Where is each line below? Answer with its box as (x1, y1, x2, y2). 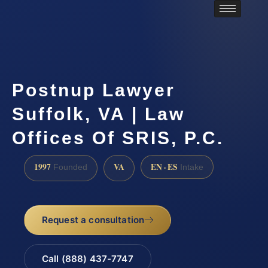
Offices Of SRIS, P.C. (12, 128, 224, 148)
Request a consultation (41, 214, 145, 226)
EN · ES (151, 160, 178, 173)
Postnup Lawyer (12, 80, 175, 100)
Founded (51, 162, 87, 172)
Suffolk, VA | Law (12, 104, 185, 124)
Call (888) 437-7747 (41, 252, 133, 264)
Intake (178, 162, 203, 172)
